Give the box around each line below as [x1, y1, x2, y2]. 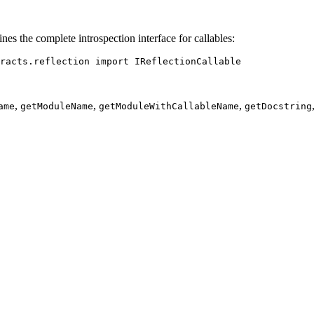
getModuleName [20, 100, 93, 111]
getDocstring [245, 100, 312, 111]
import [95, 55, 129, 67]
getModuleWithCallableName [99, 100, 239, 111]
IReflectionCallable [129, 55, 241, 67]
